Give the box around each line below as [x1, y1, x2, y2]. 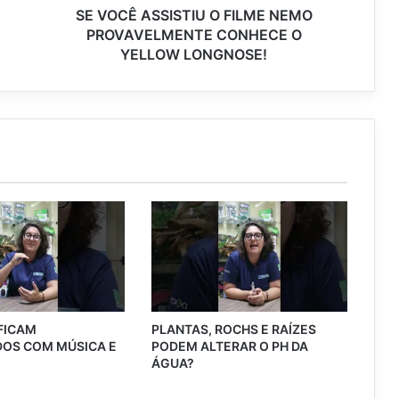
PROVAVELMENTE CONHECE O [85, 26, 302, 45]
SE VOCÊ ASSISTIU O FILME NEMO [75, 6, 313, 25]
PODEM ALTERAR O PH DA [151, 338, 308, 354]
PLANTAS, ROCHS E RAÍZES [151, 322, 316, 338]
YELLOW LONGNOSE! [120, 45, 267, 64]
